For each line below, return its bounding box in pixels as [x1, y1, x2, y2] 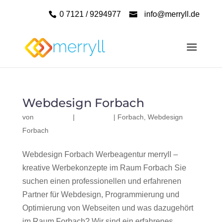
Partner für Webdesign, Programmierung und [22, 190, 179, 199]
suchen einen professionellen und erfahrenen [22, 177, 181, 185]
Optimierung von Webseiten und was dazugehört [22, 204, 193, 212]
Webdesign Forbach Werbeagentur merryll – [22, 150, 178, 159]
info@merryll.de [144, 10, 200, 18]
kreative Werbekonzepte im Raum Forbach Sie [22, 164, 186, 172]
